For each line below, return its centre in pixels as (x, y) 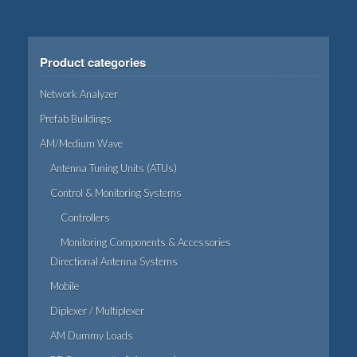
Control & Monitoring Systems (116, 193)
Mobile (65, 286)
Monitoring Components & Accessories (146, 243)
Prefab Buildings (76, 119)
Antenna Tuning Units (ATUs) (114, 169)
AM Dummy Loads (92, 336)
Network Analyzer (79, 94)
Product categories (93, 63)
